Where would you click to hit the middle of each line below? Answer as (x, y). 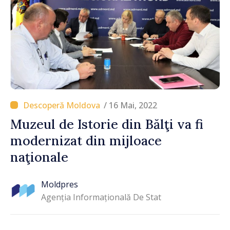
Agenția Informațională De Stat (101, 197)
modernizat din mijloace (86, 140)
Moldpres (60, 185)
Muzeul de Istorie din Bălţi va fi (107, 124)
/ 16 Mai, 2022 (130, 105)
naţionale (39, 157)
